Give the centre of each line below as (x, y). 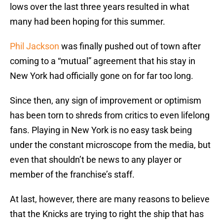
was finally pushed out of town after (130, 46)
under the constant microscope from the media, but (110, 145)
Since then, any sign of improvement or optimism (106, 101)
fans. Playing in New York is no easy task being (101, 130)
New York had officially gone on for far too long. (102, 76)
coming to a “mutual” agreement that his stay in (103, 61)
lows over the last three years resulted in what (100, 7)
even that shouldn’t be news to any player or (96, 160)
